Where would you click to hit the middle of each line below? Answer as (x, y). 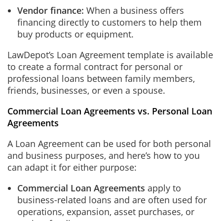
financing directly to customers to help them (110, 22)
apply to (163, 188)
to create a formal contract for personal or (95, 67)
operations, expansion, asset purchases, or (106, 212)
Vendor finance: (52, 10)
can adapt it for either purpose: (72, 167)
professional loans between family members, (101, 78)
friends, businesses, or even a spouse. (86, 90)
